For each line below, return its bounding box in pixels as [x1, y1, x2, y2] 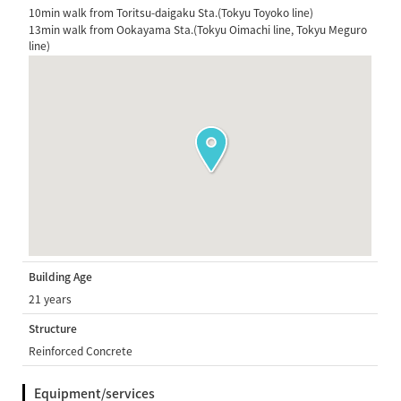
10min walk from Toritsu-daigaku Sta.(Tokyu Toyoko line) [29, 4, 314, 21]
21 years [29, 291, 73, 308]
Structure [29, 320, 78, 337]
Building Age [29, 269, 93, 286]
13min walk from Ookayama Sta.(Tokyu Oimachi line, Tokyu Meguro [29, 21, 368, 38]
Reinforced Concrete [29, 343, 133, 360]
